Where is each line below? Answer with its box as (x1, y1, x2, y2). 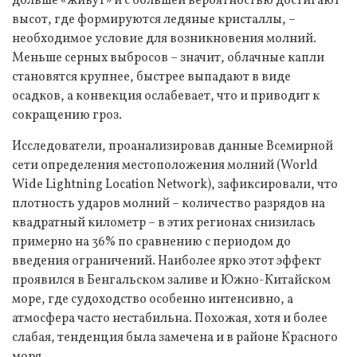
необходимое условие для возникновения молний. (12, 29, 316, 48)
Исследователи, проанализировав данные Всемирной (12, 137, 333, 155)
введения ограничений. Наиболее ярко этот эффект (12, 252, 321, 270)
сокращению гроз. (12, 106, 122, 124)
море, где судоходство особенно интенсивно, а (12, 290, 293, 308)
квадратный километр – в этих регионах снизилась (12, 214, 316, 232)
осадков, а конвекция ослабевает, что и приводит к (12, 87, 320, 105)
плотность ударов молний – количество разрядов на (12, 194, 325, 213)
